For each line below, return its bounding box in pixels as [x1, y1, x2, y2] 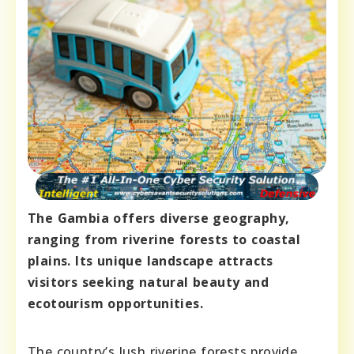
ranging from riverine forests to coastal [28, 231, 300, 249]
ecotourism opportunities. [28, 295, 203, 313]
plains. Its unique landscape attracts [28, 252, 273, 270]
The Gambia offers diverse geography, [28, 209, 290, 228]
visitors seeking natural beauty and [28, 273, 269, 292]
